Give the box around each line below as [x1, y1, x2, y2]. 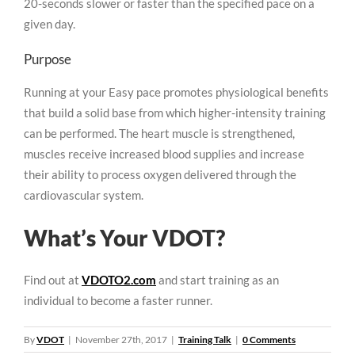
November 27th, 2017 [75, 334, 167, 346]
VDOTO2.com [82, 273, 156, 288]
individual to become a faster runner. [24, 293, 212, 308]
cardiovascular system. [24, 187, 143, 202]
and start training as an [156, 273, 279, 288]
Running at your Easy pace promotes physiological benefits [24, 84, 329, 99]
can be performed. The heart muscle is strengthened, [24, 125, 295, 140]
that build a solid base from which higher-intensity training [24, 105, 326, 120]
